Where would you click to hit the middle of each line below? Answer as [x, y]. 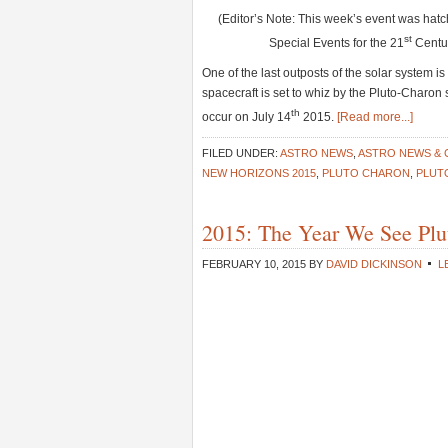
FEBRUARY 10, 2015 [254, 264]
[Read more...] [375, 117]
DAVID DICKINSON [374, 264]
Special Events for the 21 [336, 43]
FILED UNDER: [241, 153]
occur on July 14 [246, 117]
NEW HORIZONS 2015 [259, 173]
